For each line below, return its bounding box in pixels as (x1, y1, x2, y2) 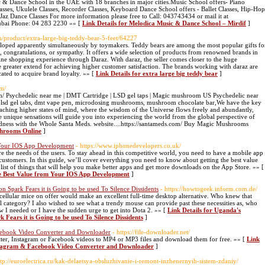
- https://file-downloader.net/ (112, 228, 190, 235)
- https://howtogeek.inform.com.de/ (160, 185, 257, 192)
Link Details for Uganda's (167, 206, 241, 214)
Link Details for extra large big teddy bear (96, 70, 218, 77)
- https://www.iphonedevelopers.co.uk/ (76, 142, 181, 149)
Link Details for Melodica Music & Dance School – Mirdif (82, 20, 246, 27)
